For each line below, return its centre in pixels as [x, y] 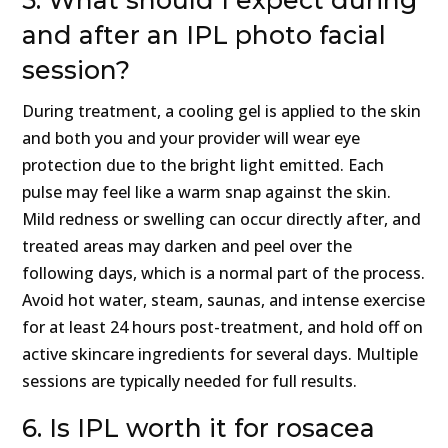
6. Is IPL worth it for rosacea [199, 428]
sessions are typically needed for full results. [190, 381]
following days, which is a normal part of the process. [224, 273]
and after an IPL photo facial [204, 35]
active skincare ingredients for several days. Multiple [220, 354]
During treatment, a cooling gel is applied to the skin [222, 111]
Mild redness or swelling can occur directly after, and [222, 219]
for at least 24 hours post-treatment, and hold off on [223, 327]
